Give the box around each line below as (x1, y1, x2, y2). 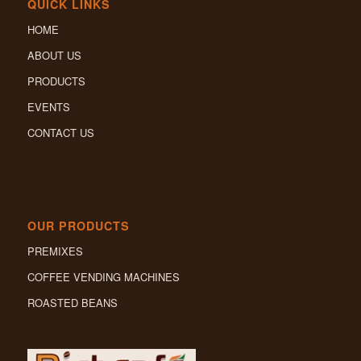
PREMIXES (27, 243, 83, 259)
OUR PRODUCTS (27, 217, 130, 234)
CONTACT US (27, 124, 94, 140)
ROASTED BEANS (27, 294, 118, 310)
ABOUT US (27, 47, 81, 63)
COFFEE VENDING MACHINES (27, 268, 180, 284)
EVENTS (27, 98, 70, 114)
